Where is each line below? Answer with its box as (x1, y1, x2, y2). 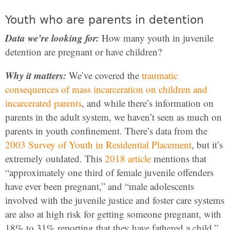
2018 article (105, 152, 151, 165)
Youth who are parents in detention (5, 13, 204, 26)
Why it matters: (5, 68, 66, 82)
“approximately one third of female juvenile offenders (5, 166, 214, 179)
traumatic (142, 69, 178, 82)
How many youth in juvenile (99, 31, 214, 44)
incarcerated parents (5, 97, 82, 109)
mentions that (151, 152, 206, 165)
